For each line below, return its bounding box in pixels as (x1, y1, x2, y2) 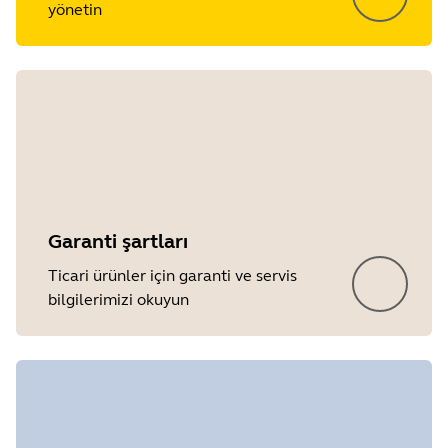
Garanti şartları (48, 229, 188, 254)
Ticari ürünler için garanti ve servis (48, 266, 297, 285)
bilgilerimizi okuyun (48, 290, 189, 309)
